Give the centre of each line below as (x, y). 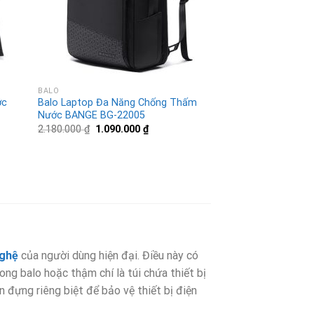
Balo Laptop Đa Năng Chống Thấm (118, 103)
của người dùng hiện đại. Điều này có (108, 256)
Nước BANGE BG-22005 (92, 116)
